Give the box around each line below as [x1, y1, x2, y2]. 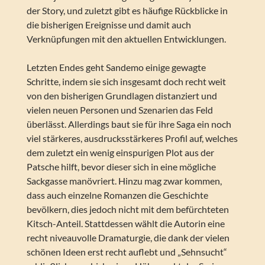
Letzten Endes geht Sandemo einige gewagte [26, 62, 206, 73]
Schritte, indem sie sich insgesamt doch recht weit [26, 76, 226, 88]
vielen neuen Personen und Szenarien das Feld [26, 104, 213, 116]
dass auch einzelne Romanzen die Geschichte [26, 189, 208, 201]
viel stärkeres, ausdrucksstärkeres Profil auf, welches [26, 132, 238, 144]
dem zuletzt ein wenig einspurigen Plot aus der [26, 147, 214, 159]
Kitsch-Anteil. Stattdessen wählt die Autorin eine [26, 218, 225, 230]
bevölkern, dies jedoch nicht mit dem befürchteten [26, 203, 229, 215]
